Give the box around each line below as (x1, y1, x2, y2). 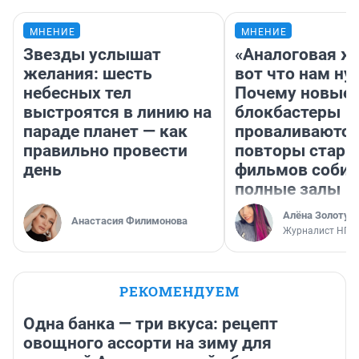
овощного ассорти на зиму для (23, 333, 272, 353)
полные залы (235, 179, 341, 200)
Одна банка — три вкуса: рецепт (23, 314, 278, 334)
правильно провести (23, 141, 188, 161)
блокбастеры (235, 103, 341, 123)
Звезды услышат (23, 45, 161, 65)
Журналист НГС (283, 225, 356, 237)
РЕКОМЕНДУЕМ (119, 282, 240, 301)
